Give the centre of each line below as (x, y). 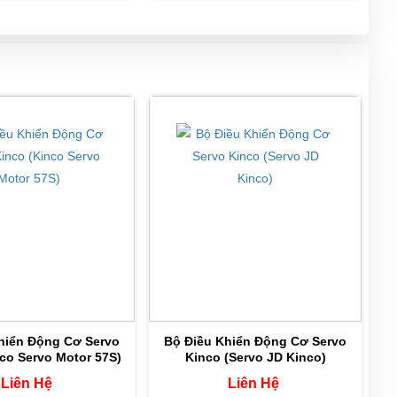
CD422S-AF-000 (95, 297)
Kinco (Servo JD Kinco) (255, 358)
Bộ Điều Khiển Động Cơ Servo (255, 342)
